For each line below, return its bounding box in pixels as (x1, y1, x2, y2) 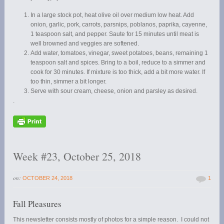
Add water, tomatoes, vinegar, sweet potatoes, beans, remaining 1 (30, 49, 208, 56)
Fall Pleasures (13, 197, 62, 209)
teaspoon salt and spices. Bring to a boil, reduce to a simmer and (30, 58, 206, 66)
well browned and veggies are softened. (30, 39, 139, 47)
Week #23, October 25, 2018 (13, 148, 141, 163)
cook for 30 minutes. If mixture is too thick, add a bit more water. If (30, 68, 205, 75)
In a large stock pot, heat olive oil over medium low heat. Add (30, 11, 194, 18)
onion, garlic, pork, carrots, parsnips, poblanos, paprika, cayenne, (30, 20, 207, 28)
